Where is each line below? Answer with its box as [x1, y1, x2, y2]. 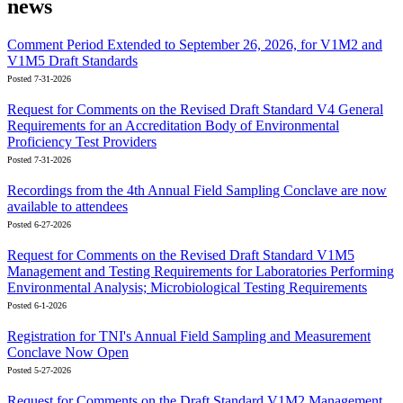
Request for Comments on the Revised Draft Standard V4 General [7, 101, 383, 117]
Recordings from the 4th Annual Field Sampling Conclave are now [7, 182, 387, 198]
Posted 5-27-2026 [7, 364, 71, 375]
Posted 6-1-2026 [7, 300, 67, 310]
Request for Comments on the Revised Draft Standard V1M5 [7, 246, 354, 263]
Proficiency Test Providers [7, 133, 157, 149]
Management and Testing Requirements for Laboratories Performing [7, 263, 394, 279]
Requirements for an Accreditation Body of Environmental [7, 117, 339, 133]
